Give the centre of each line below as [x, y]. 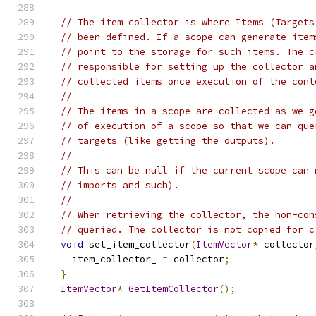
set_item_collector [137, 244]
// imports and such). [120, 185]
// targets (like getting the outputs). [168, 141]
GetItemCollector [174, 289]
